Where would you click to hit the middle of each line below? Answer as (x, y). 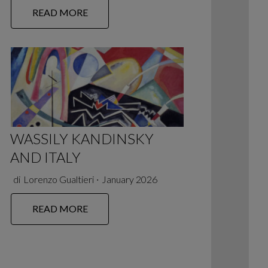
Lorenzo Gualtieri (58, 179)
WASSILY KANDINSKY (82, 139)
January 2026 (129, 179)
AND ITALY (46, 157)
